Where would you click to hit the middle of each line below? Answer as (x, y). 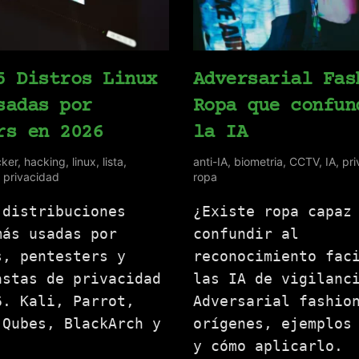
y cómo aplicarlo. (268, 346)
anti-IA (210, 162)
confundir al (246, 234)
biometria (258, 162)
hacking (44, 162)
